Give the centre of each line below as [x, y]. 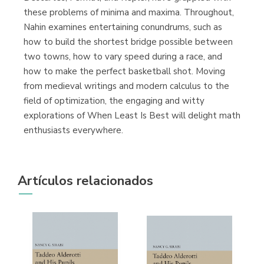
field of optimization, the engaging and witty [114, 101]
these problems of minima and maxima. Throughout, [129, 13]
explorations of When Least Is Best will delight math [132, 116]
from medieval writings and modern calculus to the [126, 86]
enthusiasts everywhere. [73, 131]
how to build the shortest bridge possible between [128, 42]
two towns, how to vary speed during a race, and [123, 57]
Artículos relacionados [85, 181]
